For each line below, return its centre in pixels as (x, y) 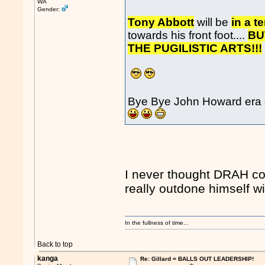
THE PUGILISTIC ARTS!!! (195, 49)
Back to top (55, 244)
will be (213, 22)
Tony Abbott (161, 22)
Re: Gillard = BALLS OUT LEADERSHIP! (197, 259)
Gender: (50, 9)
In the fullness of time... (157, 223)
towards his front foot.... (188, 35)
